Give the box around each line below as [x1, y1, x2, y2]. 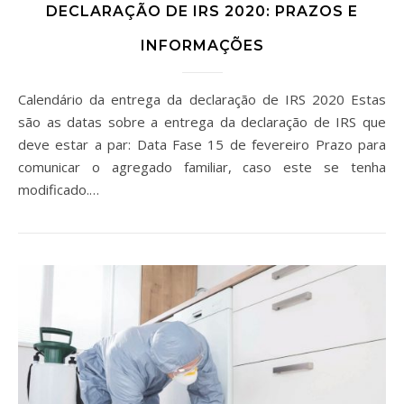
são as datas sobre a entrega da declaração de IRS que [18, 112, 386, 131]
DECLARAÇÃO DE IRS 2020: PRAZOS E [46, 2, 358, 20]
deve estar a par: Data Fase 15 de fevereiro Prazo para [18, 134, 386, 153]
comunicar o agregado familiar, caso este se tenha [18, 157, 386, 176]
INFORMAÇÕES [140, 36, 264, 54]
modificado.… [18, 179, 99, 198]
